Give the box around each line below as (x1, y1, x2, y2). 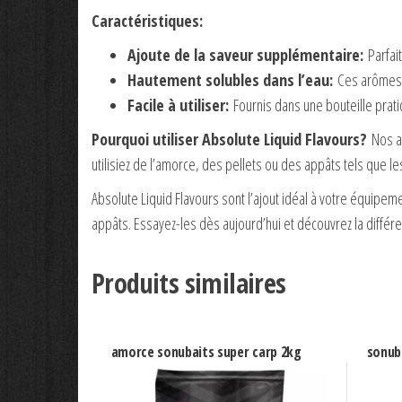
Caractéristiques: (92, 9, 203, 31)
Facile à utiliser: (127, 93, 229, 116)
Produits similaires (92, 264, 286, 301)
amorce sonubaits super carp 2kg (110, 342, 301, 363)
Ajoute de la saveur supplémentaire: (127, 43, 363, 66)
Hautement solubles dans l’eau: (127, 68, 333, 91)
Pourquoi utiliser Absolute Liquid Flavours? (92, 127, 367, 150)
